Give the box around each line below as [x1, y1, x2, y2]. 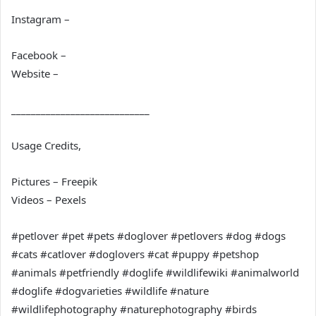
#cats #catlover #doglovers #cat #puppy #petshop [11, 247, 259, 261]
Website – [11, 66, 59, 80]
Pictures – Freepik [11, 174, 97, 188]
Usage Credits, [11, 138, 81, 152]
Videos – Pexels [11, 193, 86, 207]
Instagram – [11, 12, 70, 26]
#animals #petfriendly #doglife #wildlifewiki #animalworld [11, 265, 299, 279]
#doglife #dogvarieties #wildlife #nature [11, 284, 209, 298]
